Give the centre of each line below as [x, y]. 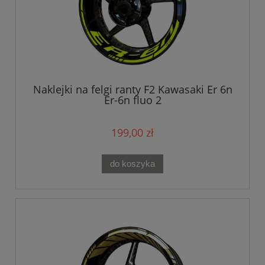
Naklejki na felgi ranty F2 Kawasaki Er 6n [132, 89]
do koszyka [132, 164]
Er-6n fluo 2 [132, 100]
